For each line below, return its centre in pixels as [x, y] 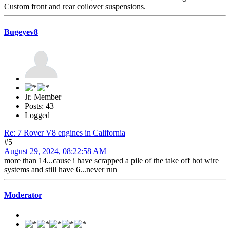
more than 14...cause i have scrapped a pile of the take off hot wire [111, 160]
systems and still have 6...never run [61, 169]
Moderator [23, 195]
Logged [37, 115]
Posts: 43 [39, 106]
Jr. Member [43, 97]
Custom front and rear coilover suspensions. [75, 7]
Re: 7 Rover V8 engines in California [65, 132]
